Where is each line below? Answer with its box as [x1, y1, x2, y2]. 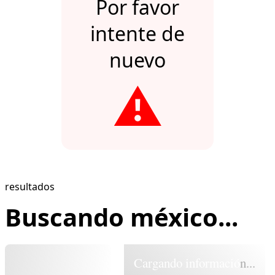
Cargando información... [134, 254, 256, 272]
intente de [90, 20, 185, 47]
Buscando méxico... [5, 200, 238, 234]
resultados [5, 180, 55, 194]
